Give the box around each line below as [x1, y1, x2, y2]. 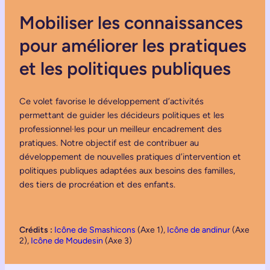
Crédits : [19, 225, 52, 236]
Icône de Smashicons [54, 225, 136, 236]
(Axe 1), [136, 225, 167, 236]
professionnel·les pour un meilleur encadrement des [19, 124, 222, 135]
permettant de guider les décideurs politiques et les [19, 110, 224, 121]
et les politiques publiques [19, 57, 231, 79]
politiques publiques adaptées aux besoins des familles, [19, 165, 235, 177]
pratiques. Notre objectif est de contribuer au [19, 137, 199, 149]
